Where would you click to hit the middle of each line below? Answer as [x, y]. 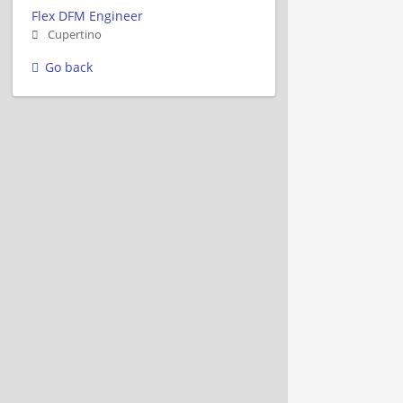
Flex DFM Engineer [87, 15]
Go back [69, 67]
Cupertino [75, 34]
